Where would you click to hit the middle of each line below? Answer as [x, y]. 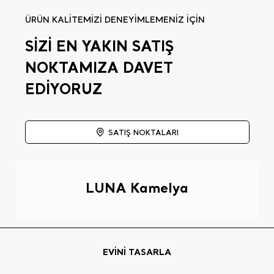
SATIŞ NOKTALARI [143, 132]
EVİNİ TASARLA [137, 251]
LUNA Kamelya [137, 188]
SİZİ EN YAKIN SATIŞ [99, 46]
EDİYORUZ [63, 89]
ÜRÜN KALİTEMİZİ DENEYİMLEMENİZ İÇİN [115, 20]
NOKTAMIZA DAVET [99, 67]
